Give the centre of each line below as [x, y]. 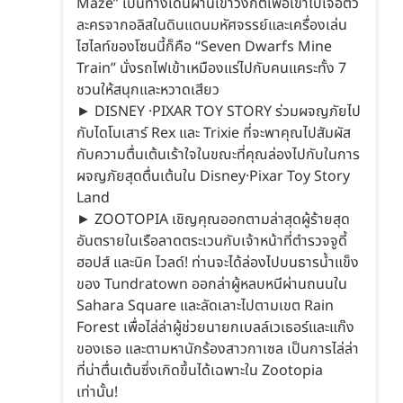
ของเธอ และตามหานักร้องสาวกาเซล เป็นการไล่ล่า [218, 349]
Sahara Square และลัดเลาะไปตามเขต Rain [205, 305]
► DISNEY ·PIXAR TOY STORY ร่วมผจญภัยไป [219, 111]
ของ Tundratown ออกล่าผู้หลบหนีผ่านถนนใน [212, 284]
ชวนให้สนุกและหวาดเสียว [148, 90]
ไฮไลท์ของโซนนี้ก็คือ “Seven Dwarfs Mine [204, 46]
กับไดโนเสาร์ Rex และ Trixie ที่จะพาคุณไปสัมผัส [214, 133]
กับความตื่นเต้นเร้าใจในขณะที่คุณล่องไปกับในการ [218, 154]
